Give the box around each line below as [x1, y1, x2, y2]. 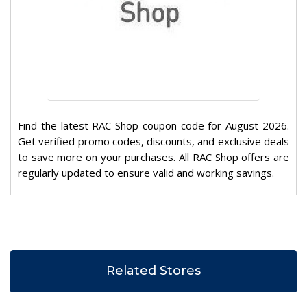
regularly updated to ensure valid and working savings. [18, 166, 274, 180]
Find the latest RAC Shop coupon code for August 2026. [18, 119, 289, 133]
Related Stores [106, 263, 201, 279]
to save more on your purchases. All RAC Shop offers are [18, 150, 289, 164]
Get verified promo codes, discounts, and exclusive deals [18, 134, 289, 149]
